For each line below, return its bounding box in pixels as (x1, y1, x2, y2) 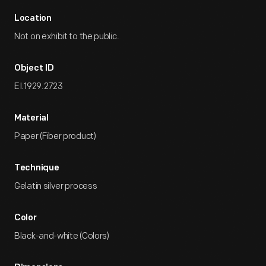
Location (14, 14, 52, 23)
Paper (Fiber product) (14, 131, 96, 142)
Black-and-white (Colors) (14, 230, 109, 242)
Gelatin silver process (14, 180, 97, 192)
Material (14, 114, 49, 123)
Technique (14, 164, 59, 173)
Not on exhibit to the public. (14, 31, 119, 42)
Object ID (14, 64, 54, 73)
